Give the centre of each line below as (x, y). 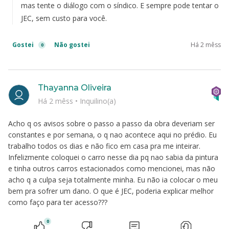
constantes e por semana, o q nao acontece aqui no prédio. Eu (112, 135)
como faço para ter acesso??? (58, 202)
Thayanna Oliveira (75, 88)
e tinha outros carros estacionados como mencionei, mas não (112, 168)
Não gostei (72, 45)
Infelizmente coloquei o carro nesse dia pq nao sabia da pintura (113, 157)
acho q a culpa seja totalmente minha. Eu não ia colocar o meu (113, 180)
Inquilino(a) (98, 101)
